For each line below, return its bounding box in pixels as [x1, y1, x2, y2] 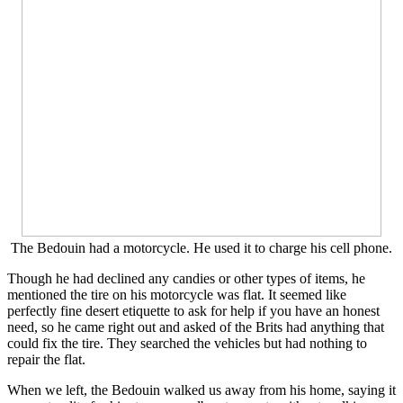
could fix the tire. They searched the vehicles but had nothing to [7, 336, 367, 352]
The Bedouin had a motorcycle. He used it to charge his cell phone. [11, 240, 392, 256]
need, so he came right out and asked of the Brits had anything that [7, 319, 384, 336]
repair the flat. [7, 352, 85, 368]
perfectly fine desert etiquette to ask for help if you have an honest [7, 303, 380, 319]
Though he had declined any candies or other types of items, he [7, 271, 365, 287]
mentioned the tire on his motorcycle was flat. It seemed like [7, 287, 346, 303]
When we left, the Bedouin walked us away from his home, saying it [7, 382, 396, 399]
